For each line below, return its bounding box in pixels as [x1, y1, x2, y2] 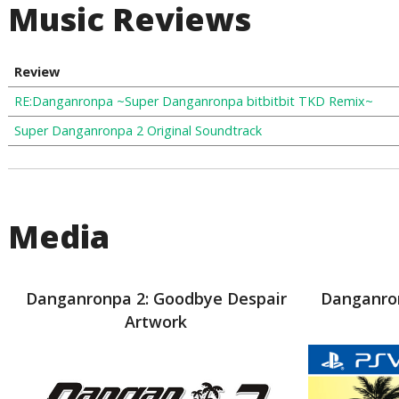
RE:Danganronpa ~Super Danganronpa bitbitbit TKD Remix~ [13, 93, 373, 110]
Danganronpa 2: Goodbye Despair [25, 288, 287, 309]
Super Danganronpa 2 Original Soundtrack [13, 122, 262, 139]
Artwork [125, 311, 188, 332]
